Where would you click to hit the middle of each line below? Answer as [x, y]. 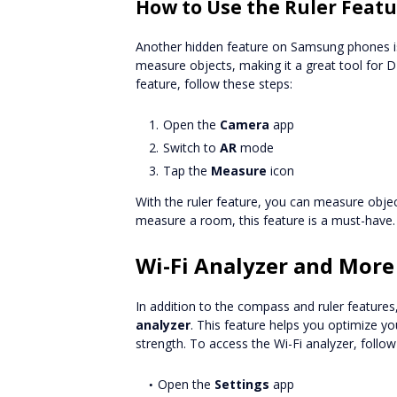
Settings [242, 384]
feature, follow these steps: [214, 84]
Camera [245, 125]
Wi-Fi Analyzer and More [265, 265]
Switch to [191, 148]
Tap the [187, 171]
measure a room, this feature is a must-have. [265, 220]
